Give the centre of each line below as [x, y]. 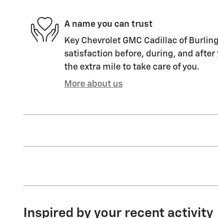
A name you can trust [109, 24]
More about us [93, 84]
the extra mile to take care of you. [132, 67]
